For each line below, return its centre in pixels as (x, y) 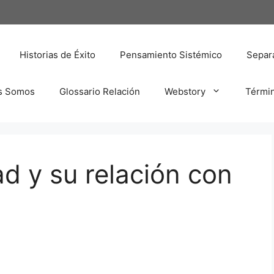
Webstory (185, 91)
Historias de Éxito (57, 54)
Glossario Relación (100, 91)
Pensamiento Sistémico (171, 54)
